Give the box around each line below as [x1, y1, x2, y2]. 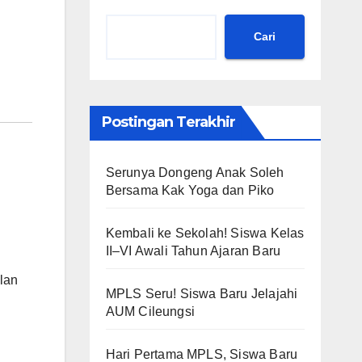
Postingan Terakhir [101, 112, 236, 131]
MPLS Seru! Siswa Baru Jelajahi [105, 286, 298, 301]
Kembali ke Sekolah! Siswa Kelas [105, 225, 305, 240]
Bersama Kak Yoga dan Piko [105, 183, 275, 197]
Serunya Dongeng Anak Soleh [105, 165, 284, 179]
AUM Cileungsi [105, 304, 196, 318]
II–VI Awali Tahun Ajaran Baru [105, 243, 281, 258]
